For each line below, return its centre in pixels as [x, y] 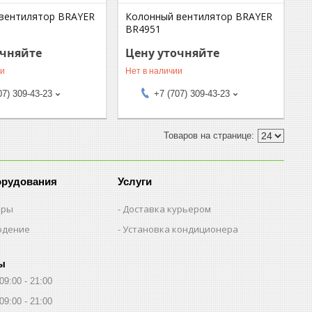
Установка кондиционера [181, 229]
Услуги [135, 181]
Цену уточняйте [173, 53]
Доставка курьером [167, 209]
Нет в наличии [154, 71]
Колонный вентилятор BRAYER [199, 16]
